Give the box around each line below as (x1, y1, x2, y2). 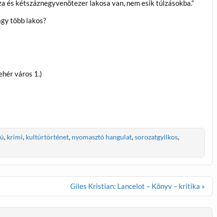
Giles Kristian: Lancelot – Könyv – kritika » (70, 181, 205, 190)
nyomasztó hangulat (71, 133, 132, 141)
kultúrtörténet (25, 133, 69, 141)
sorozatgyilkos (134, 133, 178, 141)
